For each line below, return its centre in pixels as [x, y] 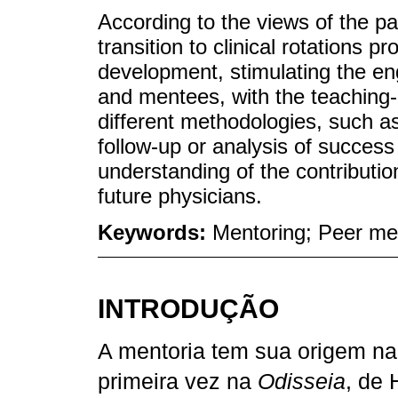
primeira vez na [178, 382]
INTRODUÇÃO [188, 308]
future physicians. [180, 196]
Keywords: [155, 232]
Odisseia [302, 382]
